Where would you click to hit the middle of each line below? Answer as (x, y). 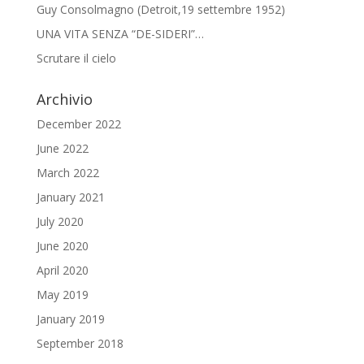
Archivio (64, 99)
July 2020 (60, 221)
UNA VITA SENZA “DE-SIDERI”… (120, 33)
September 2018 (80, 343)
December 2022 (78, 123)
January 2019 (70, 318)
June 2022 (62, 148)
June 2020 (62, 245)
